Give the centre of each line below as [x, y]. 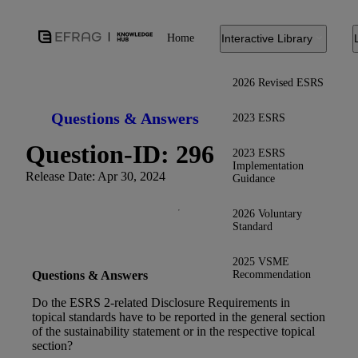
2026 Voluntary [267, 213]
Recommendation [272, 274]
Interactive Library [267, 38]
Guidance [254, 178]
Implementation [268, 165]
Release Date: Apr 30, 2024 [95, 176]
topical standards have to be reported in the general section [179, 317]
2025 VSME [261, 261]
